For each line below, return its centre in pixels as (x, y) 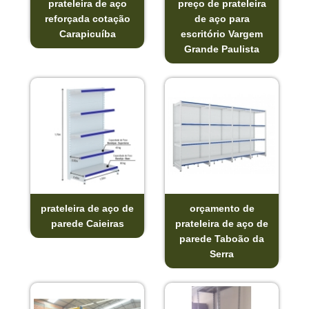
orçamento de (222, 209)
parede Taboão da (222, 239)
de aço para (222, 19)
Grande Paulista (222, 49)
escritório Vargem (222, 34)
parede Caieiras (87, 224)
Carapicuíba (87, 34)
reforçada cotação (87, 19)
